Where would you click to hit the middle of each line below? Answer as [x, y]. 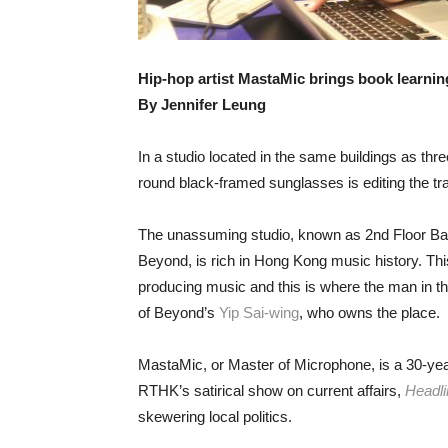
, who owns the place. [369, 312]
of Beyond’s [178, 312]
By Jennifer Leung [202, 104]
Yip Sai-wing [259, 312]
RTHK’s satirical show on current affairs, [271, 390]
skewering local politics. [215, 416]
